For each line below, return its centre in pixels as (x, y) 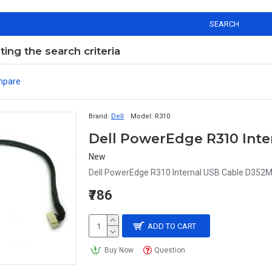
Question (170, 250)
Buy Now (119, 250)
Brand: (99, 116)
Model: (142, 116)
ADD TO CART (172, 226)
